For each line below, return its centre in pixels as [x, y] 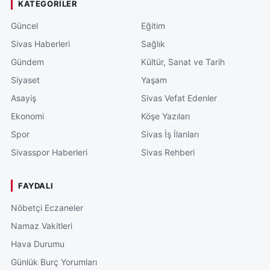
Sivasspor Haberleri [49, 152]
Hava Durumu [38, 243]
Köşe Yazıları [165, 116]
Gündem [27, 61]
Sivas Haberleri [40, 43]
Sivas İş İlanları [170, 134]
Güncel [24, 25]
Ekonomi [27, 116]
